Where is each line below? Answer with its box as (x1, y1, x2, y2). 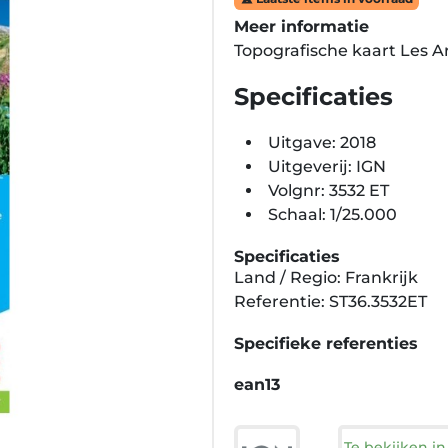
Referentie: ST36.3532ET (234, 292, 427, 311)
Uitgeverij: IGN (268, 157, 386, 176)
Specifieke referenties (234, 334, 418, 353)
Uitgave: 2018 (268, 133, 376, 152)
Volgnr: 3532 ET (268, 181, 389, 200)
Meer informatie (234, 17, 369, 36)
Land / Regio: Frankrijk (234, 268, 418, 287)
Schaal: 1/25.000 (268, 205, 397, 224)
